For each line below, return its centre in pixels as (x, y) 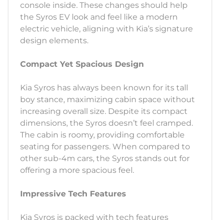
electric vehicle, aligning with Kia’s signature (107, 29)
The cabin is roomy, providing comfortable (102, 135)
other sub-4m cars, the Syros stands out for (105, 159)
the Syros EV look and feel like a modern (99, 17)
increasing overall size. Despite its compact (104, 111)
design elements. (54, 41)
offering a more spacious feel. (77, 170)
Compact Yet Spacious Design (82, 64)
